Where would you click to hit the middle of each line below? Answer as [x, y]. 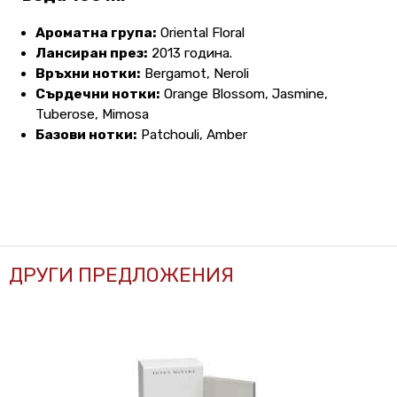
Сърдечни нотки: [98, 94]
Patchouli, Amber [192, 135]
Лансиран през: [92, 54]
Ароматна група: [96, 33]
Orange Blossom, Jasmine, [244, 94]
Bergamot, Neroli [195, 74]
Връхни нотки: [88, 74]
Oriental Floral [201, 33]
